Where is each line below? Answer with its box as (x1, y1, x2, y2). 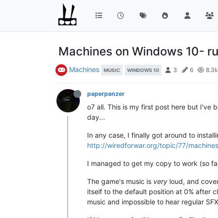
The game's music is (87, 177, 153, 185)
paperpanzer (87, 90, 125, 97)
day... (87, 112, 105, 121)
